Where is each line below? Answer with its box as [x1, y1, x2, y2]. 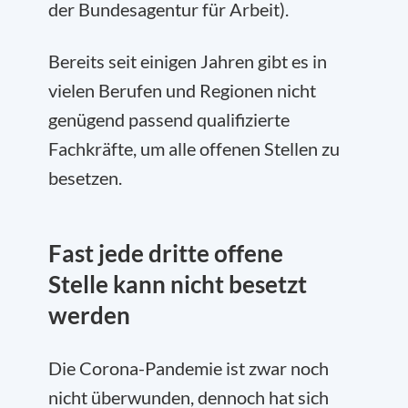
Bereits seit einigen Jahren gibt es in [48, 50, 327, 72]
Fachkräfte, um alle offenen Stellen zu [48, 138, 340, 159]
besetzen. [48, 167, 122, 189]
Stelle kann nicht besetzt [48, 270, 307, 299]
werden [48, 301, 130, 330]
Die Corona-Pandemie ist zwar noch [48, 357, 329, 379]
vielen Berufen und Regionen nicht [48, 79, 316, 101]
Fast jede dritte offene [48, 239, 283, 268]
